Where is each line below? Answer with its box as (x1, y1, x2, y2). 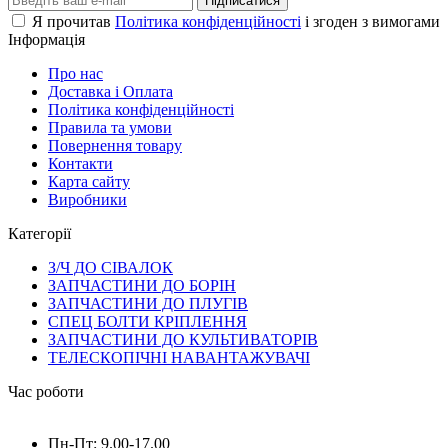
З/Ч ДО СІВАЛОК (48, 258, 173, 276)
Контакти (48, 154, 113, 172)
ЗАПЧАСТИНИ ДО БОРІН (48, 276, 236, 294)
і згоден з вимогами (301, 12, 440, 30)
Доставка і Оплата (48, 82, 173, 100)
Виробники (48, 190, 127, 208)
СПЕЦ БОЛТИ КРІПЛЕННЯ (48, 312, 247, 330)
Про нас (48, 64, 103, 82)
